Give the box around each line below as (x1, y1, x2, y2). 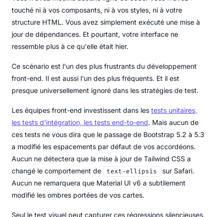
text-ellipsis (107, 167, 157, 175)
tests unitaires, (151, 106, 197, 114)
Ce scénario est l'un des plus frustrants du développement (12, 62, 197, 70)
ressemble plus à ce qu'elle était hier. (12, 42, 128, 50)
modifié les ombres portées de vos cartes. (12, 190, 144, 199)
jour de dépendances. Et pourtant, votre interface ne (12, 30, 178, 38)
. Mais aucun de (148, 118, 199, 126)
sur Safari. (160, 166, 194, 175)
